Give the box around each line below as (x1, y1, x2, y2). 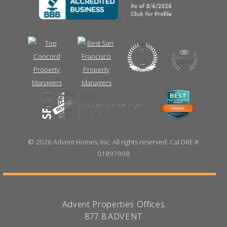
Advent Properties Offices (62, 198, 165, 210)
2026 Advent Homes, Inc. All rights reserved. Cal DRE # (34, 137, 199, 146)
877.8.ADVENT (85, 210, 142, 222)
